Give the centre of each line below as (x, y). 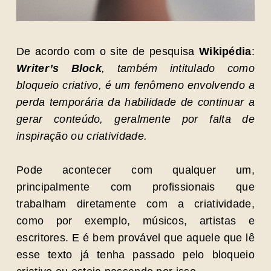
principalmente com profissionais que (135, 187)
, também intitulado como (178, 68)
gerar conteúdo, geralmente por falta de (135, 119)
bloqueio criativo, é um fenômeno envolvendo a (135, 85)
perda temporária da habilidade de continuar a (135, 102)
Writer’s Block (59, 68)
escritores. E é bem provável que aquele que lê (135, 238)
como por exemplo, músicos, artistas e (135, 221)
